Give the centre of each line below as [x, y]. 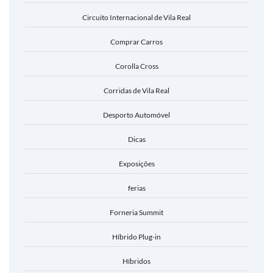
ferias [136, 188]
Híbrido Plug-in [136, 237]
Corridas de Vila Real [136, 90]
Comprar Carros [136, 42]
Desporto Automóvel [136, 115]
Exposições [136, 164]
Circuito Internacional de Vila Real [136, 17]
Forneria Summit [136, 212]
